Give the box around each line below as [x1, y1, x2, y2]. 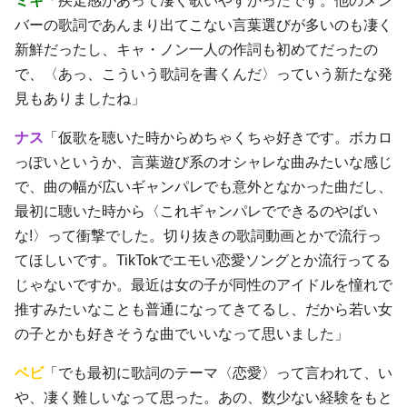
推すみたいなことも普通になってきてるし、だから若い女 [15, 301, 392, 317]
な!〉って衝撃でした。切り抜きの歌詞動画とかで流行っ [15, 227, 382, 243]
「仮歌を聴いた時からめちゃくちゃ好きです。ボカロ [44, 129, 392, 145]
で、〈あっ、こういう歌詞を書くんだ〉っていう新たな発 [15, 65, 392, 82]
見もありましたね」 [15, 90, 145, 106]
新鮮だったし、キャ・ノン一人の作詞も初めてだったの [15, 41, 378, 57]
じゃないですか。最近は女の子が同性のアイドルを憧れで [15, 276, 392, 293]
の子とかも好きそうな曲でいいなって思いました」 [15, 325, 349, 342]
